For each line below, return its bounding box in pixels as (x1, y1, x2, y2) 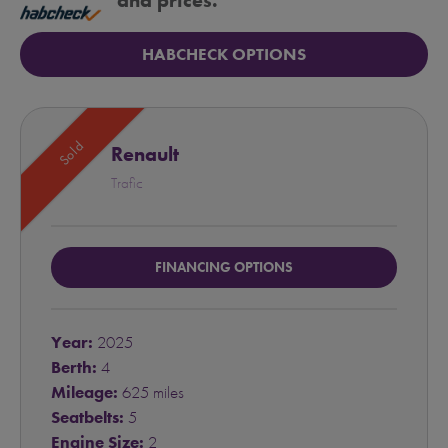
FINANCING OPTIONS (155, 258, 293, 277)
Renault (111, 141, 179, 168)
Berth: (51, 356, 97, 379)
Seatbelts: (51, 406, 124, 429)
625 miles (118, 381, 184, 404)
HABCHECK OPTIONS (142, 43, 306, 66)
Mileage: (51, 381, 118, 404)
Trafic (111, 173, 143, 194)
